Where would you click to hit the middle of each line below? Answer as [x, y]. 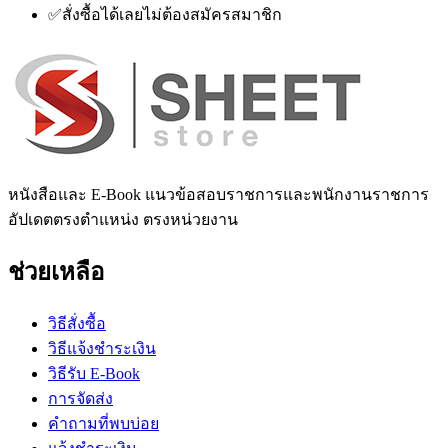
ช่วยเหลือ [56, 272]
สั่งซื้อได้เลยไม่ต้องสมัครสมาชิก [172, 15]
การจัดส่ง [80, 399]
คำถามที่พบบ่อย [103, 424]
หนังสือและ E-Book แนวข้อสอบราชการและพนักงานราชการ [218, 195]
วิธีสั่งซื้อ [77, 324]
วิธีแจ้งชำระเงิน [102, 349]
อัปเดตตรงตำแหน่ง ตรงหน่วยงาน [123, 220]
